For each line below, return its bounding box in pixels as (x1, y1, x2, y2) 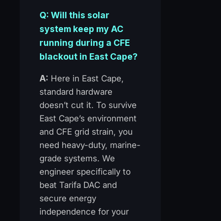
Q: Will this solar (39, 9, 110, 20)
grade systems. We (39, 153, 115, 163)
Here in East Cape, (48, 73, 124, 83)
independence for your (39, 206, 129, 217)
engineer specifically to (39, 166, 131, 177)
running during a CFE (39, 37, 130, 48)
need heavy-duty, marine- (39, 140, 141, 150)
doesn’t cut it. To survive (39, 100, 137, 110)
